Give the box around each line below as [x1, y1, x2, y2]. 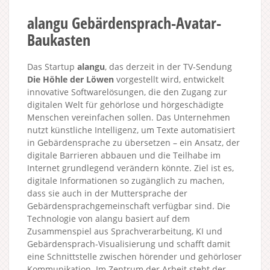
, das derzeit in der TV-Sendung [105, 60, 232, 72]
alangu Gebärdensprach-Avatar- [27, 11, 221, 34]
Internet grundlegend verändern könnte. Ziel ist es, [27, 162, 234, 174]
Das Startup [27, 60, 77, 72]
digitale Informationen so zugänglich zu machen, [27, 174, 224, 186]
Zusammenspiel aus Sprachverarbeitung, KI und [27, 225, 222, 237]
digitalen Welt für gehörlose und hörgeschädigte [27, 98, 224, 110]
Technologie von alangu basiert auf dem [27, 212, 190, 224]
